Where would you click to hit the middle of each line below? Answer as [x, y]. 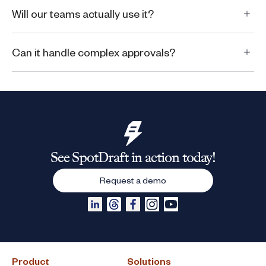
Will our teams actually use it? [83, 13]
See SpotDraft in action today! [133, 157]
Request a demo [133, 180]
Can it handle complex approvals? [94, 52]
